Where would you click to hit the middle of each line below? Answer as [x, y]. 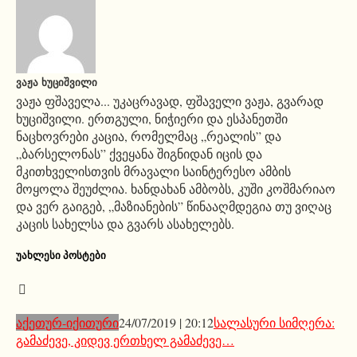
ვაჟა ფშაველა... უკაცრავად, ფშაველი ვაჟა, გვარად [170, 101]
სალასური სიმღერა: [274, 323]
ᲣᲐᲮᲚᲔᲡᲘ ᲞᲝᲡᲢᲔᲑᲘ [61, 256]
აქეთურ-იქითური [67, 323]
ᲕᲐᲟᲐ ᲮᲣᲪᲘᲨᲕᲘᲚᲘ [57, 83]
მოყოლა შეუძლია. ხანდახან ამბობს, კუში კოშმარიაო [176, 189]
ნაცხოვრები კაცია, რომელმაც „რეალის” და [149, 136]
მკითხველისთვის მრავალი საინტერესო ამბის [153, 171]
